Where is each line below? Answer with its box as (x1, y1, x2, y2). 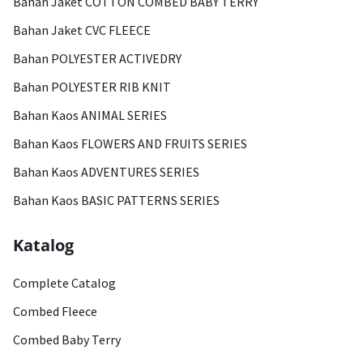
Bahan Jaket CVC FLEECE (13, 22, 151, 38)
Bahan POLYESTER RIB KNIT (13, 79, 171, 95)
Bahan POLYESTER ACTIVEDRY (13, 50, 181, 66)
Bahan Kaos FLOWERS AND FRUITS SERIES (13, 135, 247, 152)
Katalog (13, 234, 74, 256)
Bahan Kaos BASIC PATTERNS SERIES (13, 192, 220, 208)
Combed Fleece (13, 303, 97, 319)
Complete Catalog (13, 275, 116, 291)
